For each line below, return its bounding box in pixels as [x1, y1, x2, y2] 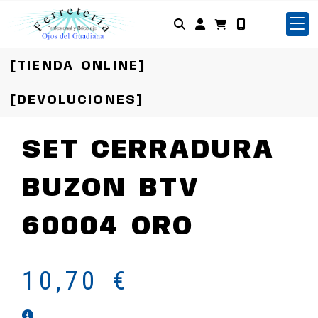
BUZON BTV [22, 175, 200, 202]
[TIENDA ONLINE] [11, 60, 146, 72]
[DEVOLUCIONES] [11, 94, 144, 106]
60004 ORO [22, 214, 194, 241]
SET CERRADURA [22, 137, 275, 164]
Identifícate [204, 16, 282, 31]
